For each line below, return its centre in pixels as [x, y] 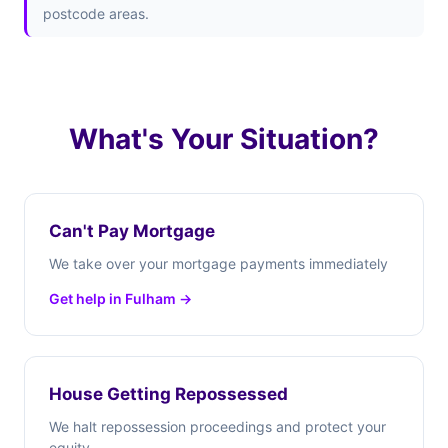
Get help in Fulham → [120, 298]
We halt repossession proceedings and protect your [217, 426]
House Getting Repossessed [168, 394]
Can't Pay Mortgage [132, 231]
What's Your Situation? [224, 139]
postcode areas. [96, 13]
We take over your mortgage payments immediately [218, 263]
